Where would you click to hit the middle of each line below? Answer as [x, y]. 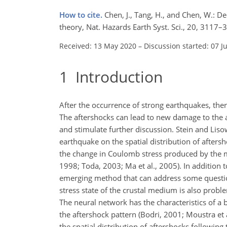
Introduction [115, 77]
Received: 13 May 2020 [98, 46]
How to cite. [82, 14]
